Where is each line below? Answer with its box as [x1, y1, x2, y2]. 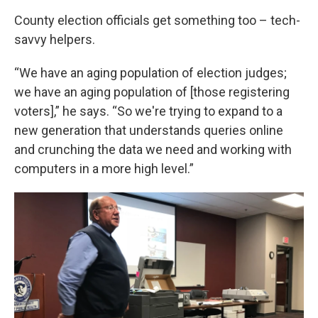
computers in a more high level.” [14, 161, 194, 177]
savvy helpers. [14, 32, 95, 48]
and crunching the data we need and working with [14, 142, 292, 158]
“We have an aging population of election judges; [14, 65, 287, 81]
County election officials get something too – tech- [14, 13, 300, 28]
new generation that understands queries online [14, 123, 283, 138]
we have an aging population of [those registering [14, 84, 290, 100]
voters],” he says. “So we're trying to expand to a [14, 104, 283, 119]
